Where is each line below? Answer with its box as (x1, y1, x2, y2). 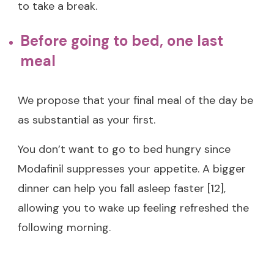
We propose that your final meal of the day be (18, 92, 253, 108)
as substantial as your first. (18, 112, 155, 127)
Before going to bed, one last (20, 31, 223, 50)
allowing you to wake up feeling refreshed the (18, 200, 249, 215)
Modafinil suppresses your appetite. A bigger (18, 161, 246, 176)
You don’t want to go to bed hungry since (18, 141, 231, 157)
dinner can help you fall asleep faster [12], (18, 180, 226, 196)
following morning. (18, 220, 111, 235)
